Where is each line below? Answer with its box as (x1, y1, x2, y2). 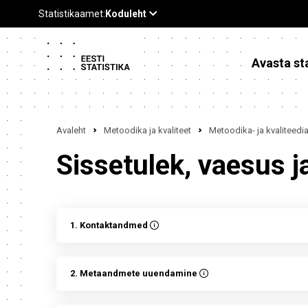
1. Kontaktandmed (70, 220, 150, 230)
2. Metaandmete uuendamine (70, 268, 199, 278)
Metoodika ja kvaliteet (104, 125, 191, 135)
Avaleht (56, 125, 86, 135)
